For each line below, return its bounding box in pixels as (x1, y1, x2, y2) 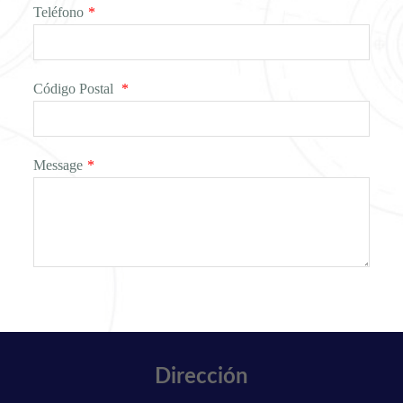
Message (33, 157, 83, 173)
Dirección (155, 366, 248, 388)
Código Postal (33, 81, 117, 96)
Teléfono (33, 4, 84, 20)
